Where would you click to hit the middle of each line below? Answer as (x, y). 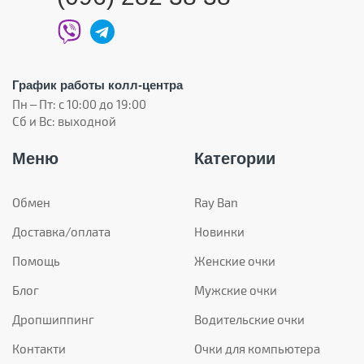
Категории (235, 159)
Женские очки (235, 261)
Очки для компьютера (257, 349)
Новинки (219, 232)
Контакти (39, 349)
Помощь (36, 261)
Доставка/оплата (61, 232)
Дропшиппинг (53, 320)
